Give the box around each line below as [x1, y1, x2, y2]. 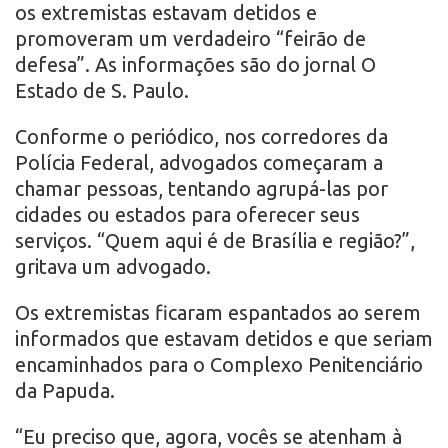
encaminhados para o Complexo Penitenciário [15, 353, 423, 377]
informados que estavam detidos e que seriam [15, 327, 433, 351]
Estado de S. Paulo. [15, 79, 189, 103]
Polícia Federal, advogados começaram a [15, 151, 383, 175]
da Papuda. [15, 379, 115, 403]
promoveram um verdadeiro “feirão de [15, 27, 366, 51]
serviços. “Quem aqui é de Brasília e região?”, [15, 229, 415, 253]
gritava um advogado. [15, 255, 211, 279]
